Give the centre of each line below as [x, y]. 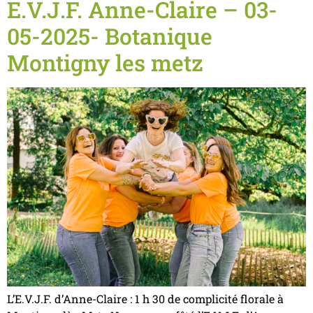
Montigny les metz [105, 62]
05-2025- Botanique [110, 36]
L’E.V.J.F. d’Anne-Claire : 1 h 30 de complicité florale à [145, 298]
